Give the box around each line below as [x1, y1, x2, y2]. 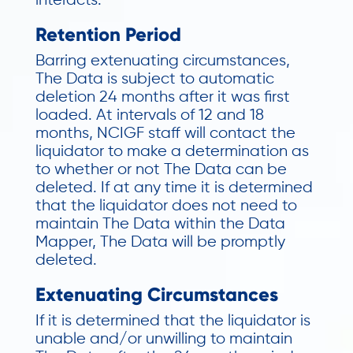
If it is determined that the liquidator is [35, 313, 310, 329]
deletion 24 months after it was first [35, 89, 290, 106]
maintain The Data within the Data [35, 216, 285, 232]
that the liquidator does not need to [35, 198, 297, 214]
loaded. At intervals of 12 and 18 [35, 107, 264, 124]
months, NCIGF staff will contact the [35, 125, 295, 142]
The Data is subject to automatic [35, 71, 274, 87]
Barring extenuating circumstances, [35, 53, 290, 69]
